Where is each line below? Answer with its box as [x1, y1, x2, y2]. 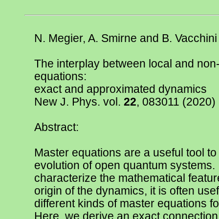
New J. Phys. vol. [34, 95, 124, 108]
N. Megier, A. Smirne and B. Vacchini [34, 32, 217, 44]
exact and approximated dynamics [34, 83, 207, 95]
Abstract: [34, 121, 79, 133]
